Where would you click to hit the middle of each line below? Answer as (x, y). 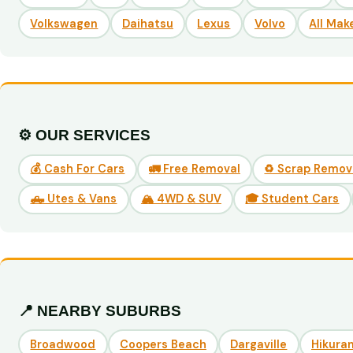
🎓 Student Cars (292, 199)
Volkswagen (64, 23)
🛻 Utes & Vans (74, 199)
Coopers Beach (163, 344)
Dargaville (259, 344)
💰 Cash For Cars (78, 169)
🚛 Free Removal (194, 169)
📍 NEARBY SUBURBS (100, 310)
